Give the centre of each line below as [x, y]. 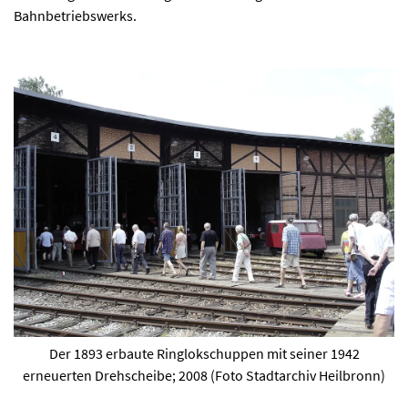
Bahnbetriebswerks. [75, 15]
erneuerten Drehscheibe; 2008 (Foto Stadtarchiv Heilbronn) [204, 376]
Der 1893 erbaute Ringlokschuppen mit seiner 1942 [204, 354]
